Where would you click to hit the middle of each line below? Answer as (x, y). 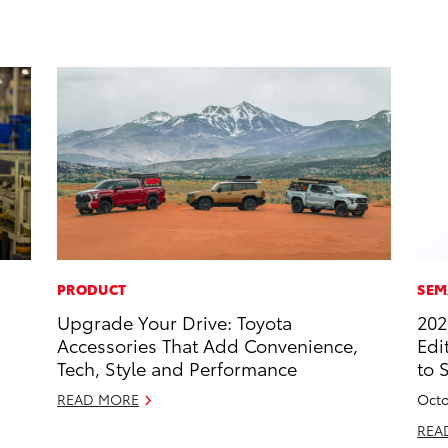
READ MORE (98, 399)
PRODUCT (92, 289)
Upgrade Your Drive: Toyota (175, 322)
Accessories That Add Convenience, (208, 345)
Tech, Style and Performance (177, 368)
